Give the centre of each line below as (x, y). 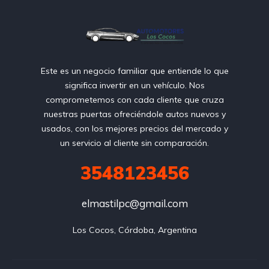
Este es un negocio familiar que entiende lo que (134, 71)
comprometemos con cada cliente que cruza (134, 100)
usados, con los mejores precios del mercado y (134, 128)
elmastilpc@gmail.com (134, 203)
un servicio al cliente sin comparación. (134, 143)
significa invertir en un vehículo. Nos (134, 85)
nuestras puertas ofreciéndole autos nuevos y (134, 114)
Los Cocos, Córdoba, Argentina (134, 230)
